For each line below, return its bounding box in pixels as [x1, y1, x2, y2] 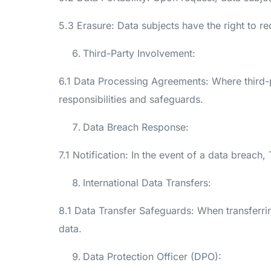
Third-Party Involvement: [83, 47, 195, 59]
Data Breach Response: [83, 120, 189, 133]
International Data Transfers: [83, 176, 211, 189]
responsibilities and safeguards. [59, 93, 203, 105]
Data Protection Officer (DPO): [83, 250, 221, 263]
